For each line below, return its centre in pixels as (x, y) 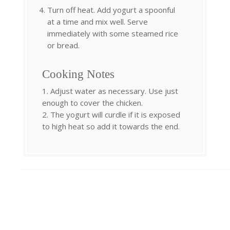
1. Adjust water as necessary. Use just (110, 91)
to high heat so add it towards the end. (111, 126)
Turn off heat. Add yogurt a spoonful (111, 9)
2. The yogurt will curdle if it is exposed (111, 114)
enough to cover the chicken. (92, 102)
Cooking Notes (78, 74)
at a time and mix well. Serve (98, 21)
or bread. (63, 45)
